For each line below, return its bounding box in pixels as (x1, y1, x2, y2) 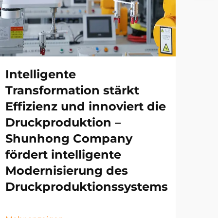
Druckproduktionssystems (5, 180, 168, 194)
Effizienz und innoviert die (5, 99, 166, 114)
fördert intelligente (5, 147, 121, 162)
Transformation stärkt (5, 83, 139, 98)
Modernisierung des (5, 163, 128, 178)
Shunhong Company (5, 131, 132, 146)
